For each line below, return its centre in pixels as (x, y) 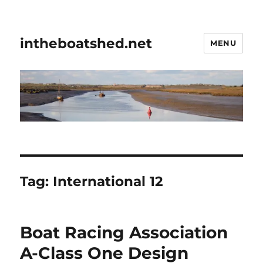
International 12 (108, 182)
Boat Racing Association (124, 233)
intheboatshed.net (86, 43)
